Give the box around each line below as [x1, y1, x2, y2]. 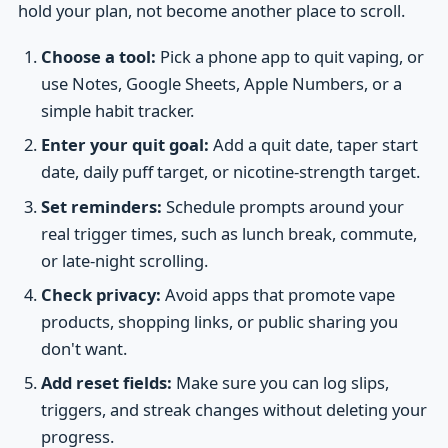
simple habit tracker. [40, 98, 194, 122]
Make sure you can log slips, [171, 371, 389, 395]
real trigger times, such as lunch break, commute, [40, 221, 417, 245]
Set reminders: [40, 194, 162, 218]
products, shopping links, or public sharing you [40, 310, 398, 333]
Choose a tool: [40, 44, 156, 68]
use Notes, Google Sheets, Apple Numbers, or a [40, 71, 402, 95]
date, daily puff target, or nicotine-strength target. [40, 160, 420, 184]
